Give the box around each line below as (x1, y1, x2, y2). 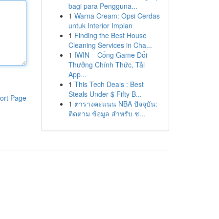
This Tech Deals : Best (74, 79, 144, 89)
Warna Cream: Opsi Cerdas (74, 11, 160, 21)
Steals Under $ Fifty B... (68, 89, 142, 99)
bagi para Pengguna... (68, 1, 137, 11)
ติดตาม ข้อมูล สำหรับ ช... (68, 109, 145, 118)
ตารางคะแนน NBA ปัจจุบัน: (74, 99, 157, 109)
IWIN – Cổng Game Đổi (74, 50, 147, 60)
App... (68, 69, 87, 79)
